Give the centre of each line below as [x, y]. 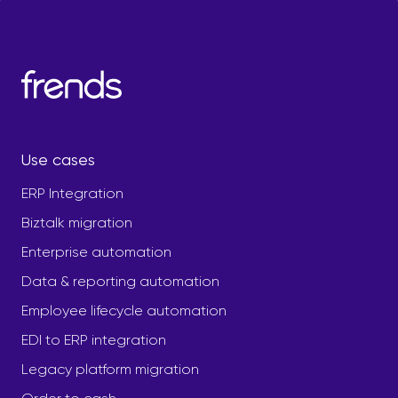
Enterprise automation [96, 251]
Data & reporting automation [120, 281]
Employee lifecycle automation [124, 310]
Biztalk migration [77, 222]
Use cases [58, 159]
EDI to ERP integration [94, 339]
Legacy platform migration [110, 369]
